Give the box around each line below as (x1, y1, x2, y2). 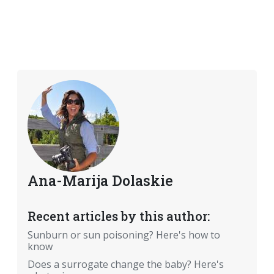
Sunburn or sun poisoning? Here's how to (28, 228, 220, 242)
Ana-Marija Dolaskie (28, 171, 173, 190)
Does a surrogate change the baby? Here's (28, 257, 224, 272)
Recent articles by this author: (28, 208, 210, 224)
